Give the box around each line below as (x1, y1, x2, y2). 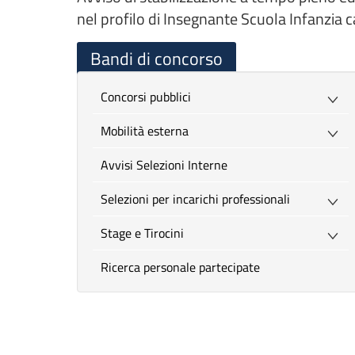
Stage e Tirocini (108, 223, 184, 242)
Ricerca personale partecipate (109, 258, 260, 277)
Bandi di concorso (90, 45, 223, 72)
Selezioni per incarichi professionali (108, 189, 290, 208)
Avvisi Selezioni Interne (109, 155, 227, 174)
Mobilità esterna (111, 121, 189, 140)
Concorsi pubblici (108, 87, 191, 106)
